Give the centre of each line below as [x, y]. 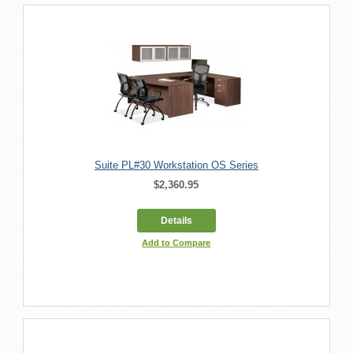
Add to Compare [176, 242]
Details [176, 220]
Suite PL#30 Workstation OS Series [176, 165]
